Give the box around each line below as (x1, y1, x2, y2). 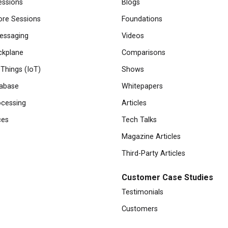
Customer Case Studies (122, 173, 213, 182)
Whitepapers (122, 82, 163, 91)
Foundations (122, 15, 162, 23)
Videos (122, 32, 144, 40)
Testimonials (122, 188, 163, 196)
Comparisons (122, 48, 165, 57)
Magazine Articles (122, 132, 181, 141)
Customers (122, 205, 158, 213)
